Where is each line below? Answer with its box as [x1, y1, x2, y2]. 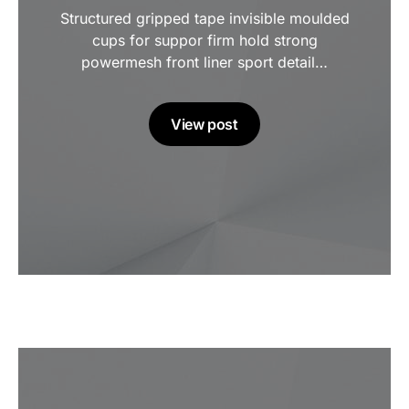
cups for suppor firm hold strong [91, 31, 318, 49]
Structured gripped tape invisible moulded [59, 9, 350, 27]
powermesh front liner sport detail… [81, 53, 328, 71]
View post [171, 115, 238, 133]
